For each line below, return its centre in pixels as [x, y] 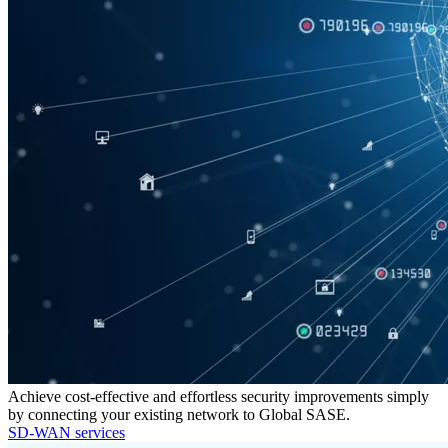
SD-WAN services [66, 432]
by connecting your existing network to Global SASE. [179, 414]
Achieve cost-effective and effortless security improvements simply [218, 396]
